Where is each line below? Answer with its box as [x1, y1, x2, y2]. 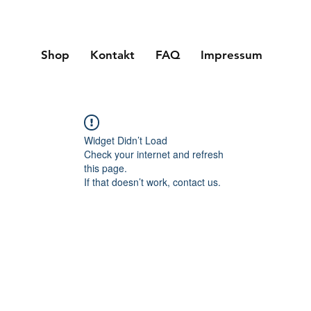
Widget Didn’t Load [84, 133, 167, 148]
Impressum [200, 48, 262, 62]
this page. [84, 161, 127, 176]
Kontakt [90, 48, 135, 62]
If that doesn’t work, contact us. [84, 175, 221, 190]
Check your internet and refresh [84, 147, 224, 162]
